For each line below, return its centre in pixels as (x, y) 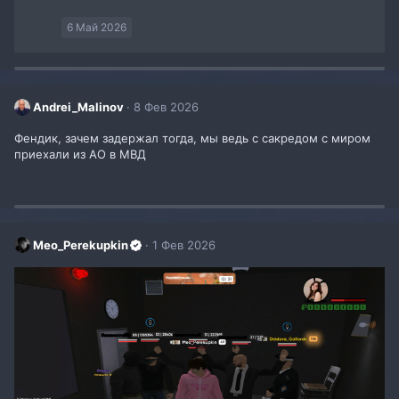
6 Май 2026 (97, 28)
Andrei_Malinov (79, 107)
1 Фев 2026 (184, 244)
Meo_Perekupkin (81, 244)
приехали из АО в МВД (80, 154)
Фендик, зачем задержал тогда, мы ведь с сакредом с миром (192, 138)
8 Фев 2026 (167, 107)
